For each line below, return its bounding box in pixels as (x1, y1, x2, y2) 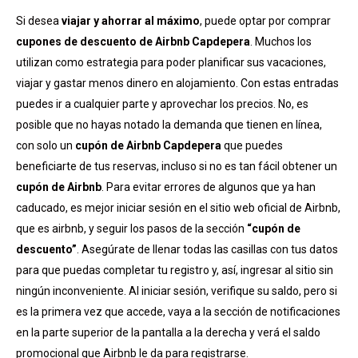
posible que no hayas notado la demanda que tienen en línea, (16, 117, 322, 131)
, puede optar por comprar (200, 14, 331, 27)
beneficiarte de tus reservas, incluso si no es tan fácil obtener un (16, 159, 337, 173)
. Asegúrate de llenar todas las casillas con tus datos (77, 242, 338, 256)
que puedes (221, 138, 283, 152)
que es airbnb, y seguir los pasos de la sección (16, 221, 247, 235)
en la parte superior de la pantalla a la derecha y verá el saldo (16, 325, 320, 339)
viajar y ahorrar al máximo (62, 14, 200, 27)
